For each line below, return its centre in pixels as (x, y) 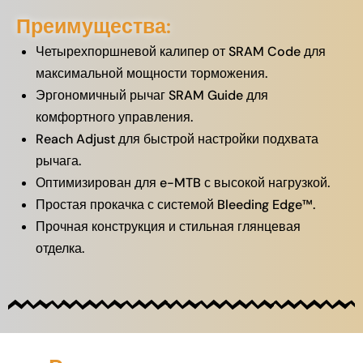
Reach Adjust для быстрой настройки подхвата (177, 139)
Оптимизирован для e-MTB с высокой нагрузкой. (183, 183)
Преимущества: (94, 26)
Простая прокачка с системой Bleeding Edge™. (175, 205)
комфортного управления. (114, 117)
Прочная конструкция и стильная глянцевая (168, 226)
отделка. (60, 248)
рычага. (58, 161)
